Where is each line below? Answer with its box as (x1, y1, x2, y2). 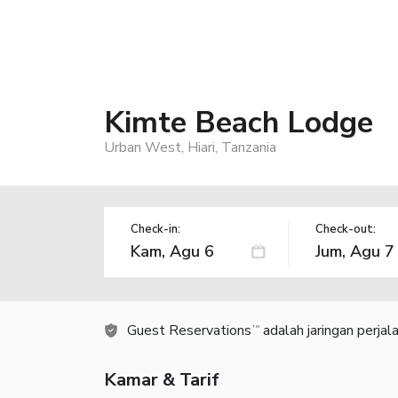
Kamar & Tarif (104, 367, 219, 392)
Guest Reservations (127, 320, 251, 340)
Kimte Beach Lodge (104, 101, 373, 143)
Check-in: (131, 220, 180, 237)
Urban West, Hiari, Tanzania (104, 137, 276, 157)
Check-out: (314, 220, 376, 237)
